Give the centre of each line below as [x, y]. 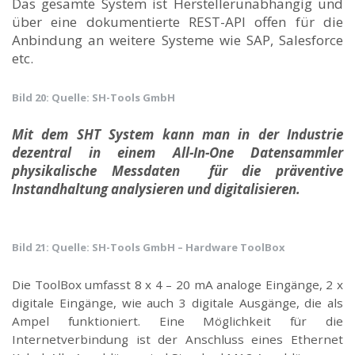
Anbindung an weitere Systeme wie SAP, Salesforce [177, 40]
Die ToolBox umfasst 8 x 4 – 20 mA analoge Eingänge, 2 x [177, 284]
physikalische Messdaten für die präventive [177, 170]
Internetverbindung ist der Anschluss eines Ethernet [177, 339]
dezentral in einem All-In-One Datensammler [177, 152]
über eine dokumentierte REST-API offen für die [177, 21]
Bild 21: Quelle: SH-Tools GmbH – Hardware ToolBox [149, 247]
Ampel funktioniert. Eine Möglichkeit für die [177, 321]
